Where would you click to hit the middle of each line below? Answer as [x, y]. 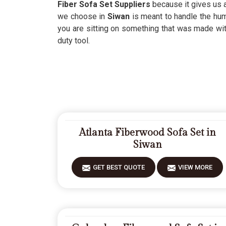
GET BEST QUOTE [119, 167]
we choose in [82, 16]
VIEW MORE [195, 167]
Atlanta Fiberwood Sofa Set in [147, 133]
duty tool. [74, 41]
